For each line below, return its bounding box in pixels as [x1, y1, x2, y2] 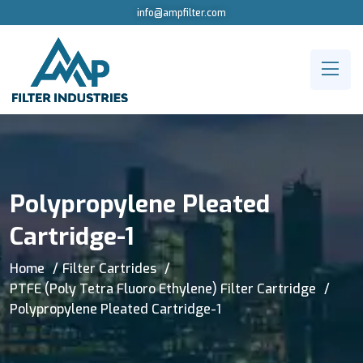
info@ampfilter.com [137, 6, 226, 19]
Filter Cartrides [62, 260, 156, 277]
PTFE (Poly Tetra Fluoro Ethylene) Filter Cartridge [10, 280, 316, 297]
